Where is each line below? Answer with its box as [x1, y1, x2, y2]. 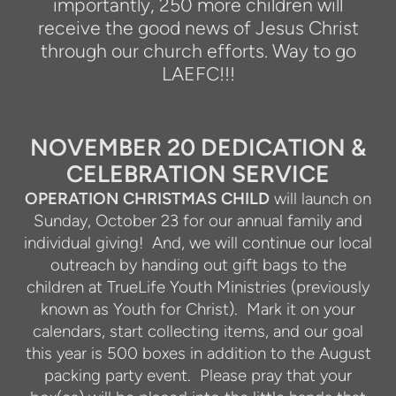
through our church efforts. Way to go [40, 39, 356, 62]
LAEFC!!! [161, 62, 235, 85]
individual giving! [24, 232, 143, 253]
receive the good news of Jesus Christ [37, 16, 359, 39]
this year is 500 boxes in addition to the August [25, 342, 371, 363]
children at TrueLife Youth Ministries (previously [27, 276, 369, 297]
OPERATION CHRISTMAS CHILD [25, 187, 270, 209]
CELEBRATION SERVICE [66, 159, 330, 188]
